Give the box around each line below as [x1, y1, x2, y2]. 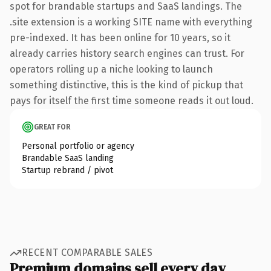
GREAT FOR [34, 122, 71, 131]
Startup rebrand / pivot [22, 165, 113, 175]
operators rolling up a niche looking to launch [10, 63, 213, 75]
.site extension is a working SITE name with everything [10, 16, 252, 28]
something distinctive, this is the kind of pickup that [10, 79, 243, 91]
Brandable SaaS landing [22, 152, 114, 163]
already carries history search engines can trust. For [10, 47, 244, 59]
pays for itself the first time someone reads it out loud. [10, 94, 253, 106]
